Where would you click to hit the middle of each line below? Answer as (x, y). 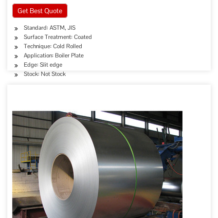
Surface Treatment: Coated (58, 37)
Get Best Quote (40, 11)
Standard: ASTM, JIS (50, 28)
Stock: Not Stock (45, 74)
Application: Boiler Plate (54, 55)
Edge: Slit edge (43, 65)
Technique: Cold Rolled (53, 46)
